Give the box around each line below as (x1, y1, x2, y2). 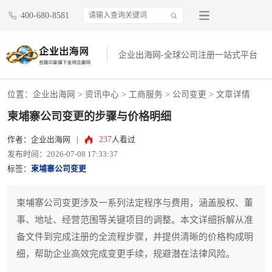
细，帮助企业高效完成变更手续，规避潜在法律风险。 (16, 249, 235, 259)
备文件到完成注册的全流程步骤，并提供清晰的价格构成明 (16, 232, 253, 242)
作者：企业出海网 (7, 135, 70, 144)
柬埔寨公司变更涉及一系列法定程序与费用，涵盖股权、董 (16, 198, 253, 208)
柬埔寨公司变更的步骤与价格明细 (7, 110, 171, 123)
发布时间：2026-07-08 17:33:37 (7, 150, 118, 159)
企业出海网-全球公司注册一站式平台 (118, 50, 258, 60)
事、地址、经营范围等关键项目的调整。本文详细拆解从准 (16, 215, 253, 225)
